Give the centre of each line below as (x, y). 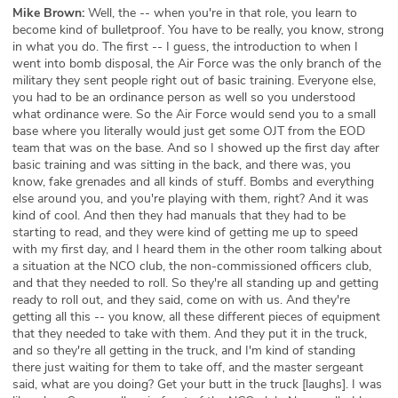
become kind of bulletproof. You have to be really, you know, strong (198, 30)
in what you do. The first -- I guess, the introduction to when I (185, 47)
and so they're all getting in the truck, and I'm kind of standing (184, 351)
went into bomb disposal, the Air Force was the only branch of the (197, 64)
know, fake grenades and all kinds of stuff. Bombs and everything (193, 182)
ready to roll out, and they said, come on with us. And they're (181, 300)
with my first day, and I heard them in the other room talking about (197, 250)
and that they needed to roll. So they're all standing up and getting (195, 283)
